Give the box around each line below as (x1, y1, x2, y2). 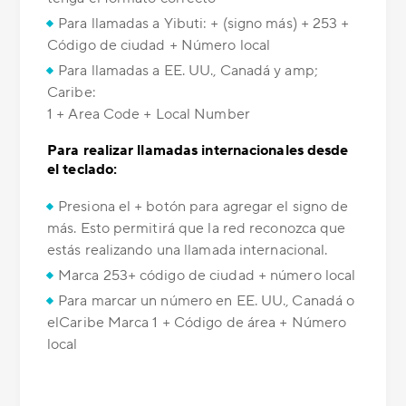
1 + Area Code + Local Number (47, 105, 250, 124)
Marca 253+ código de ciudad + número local (58, 266, 356, 285)
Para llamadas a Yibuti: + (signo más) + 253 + (58, 14, 350, 34)
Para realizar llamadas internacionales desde (47, 141, 349, 160)
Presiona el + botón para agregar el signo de (58, 198, 349, 217)
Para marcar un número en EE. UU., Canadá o (58, 292, 355, 311)
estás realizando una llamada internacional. (47, 241, 328, 260)
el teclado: (47, 160, 118, 179)
